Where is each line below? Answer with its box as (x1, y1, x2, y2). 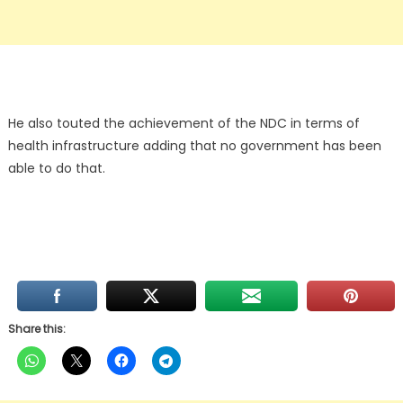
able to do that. (7, 159, 105, 178)
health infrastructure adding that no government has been (7, 137, 381, 156)
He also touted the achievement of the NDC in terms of (7, 114, 360, 133)
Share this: (7, 321, 66, 337)
